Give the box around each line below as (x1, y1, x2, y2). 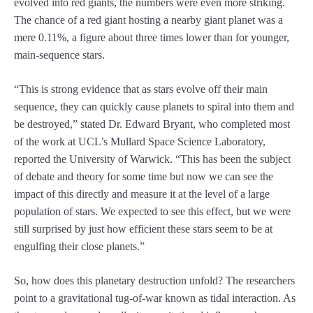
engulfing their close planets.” (14, 240, 145, 253)
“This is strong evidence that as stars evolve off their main (14, 83, 268, 96)
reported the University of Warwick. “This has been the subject (14, 153, 291, 166)
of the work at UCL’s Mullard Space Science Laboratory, (14, 136, 265, 148)
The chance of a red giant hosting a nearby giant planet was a (14, 14, 283, 27)
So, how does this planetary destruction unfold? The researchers (14, 275, 295, 287)
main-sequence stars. (14, 49, 105, 61)
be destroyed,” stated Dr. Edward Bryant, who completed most (14, 118, 290, 131)
